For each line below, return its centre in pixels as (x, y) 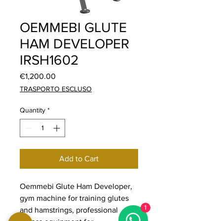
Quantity (33, 110)
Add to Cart (79, 158)
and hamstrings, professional (69, 210)
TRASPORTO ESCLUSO (56, 89)
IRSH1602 (49, 60)
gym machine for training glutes (74, 198)
